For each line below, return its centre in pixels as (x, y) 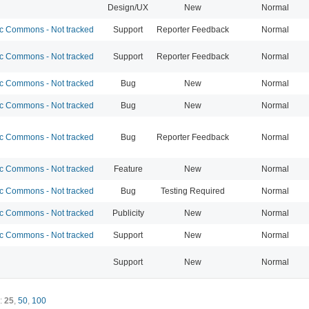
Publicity (128, 213)
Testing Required (193, 191)
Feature (128, 169)
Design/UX (128, 7)
